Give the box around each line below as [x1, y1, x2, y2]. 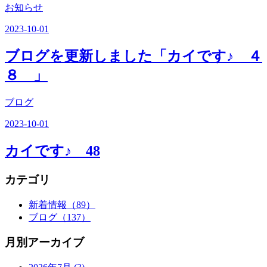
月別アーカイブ [5, 236, 84, 249]
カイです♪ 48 [5, 142, 100, 159]
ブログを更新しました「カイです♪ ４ [5, 48, 262, 64]
